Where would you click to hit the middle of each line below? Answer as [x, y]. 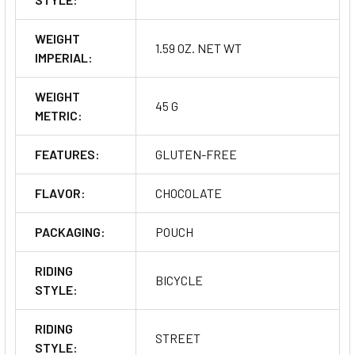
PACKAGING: [70, 231]
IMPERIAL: [64, 57]
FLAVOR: [60, 193]
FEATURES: [67, 154]
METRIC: [59, 115]
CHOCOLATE [189, 193]
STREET [178, 338]
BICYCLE [179, 280]
